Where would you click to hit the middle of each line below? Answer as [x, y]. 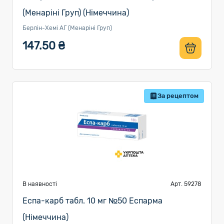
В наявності [40, 184]
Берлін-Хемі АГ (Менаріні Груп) [67, 28]
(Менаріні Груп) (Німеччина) [76, 13]
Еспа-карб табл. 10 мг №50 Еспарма [92, 201]
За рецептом [178, 96]
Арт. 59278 [186, 184]
